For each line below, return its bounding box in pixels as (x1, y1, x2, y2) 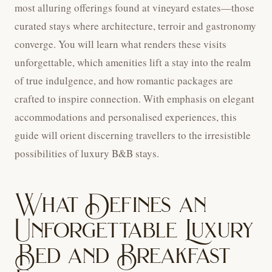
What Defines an (15, 188, 206, 220)
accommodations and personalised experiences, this (15, 109, 237, 124)
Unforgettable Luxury (15, 213, 254, 246)
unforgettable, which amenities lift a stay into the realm (15, 55, 251, 69)
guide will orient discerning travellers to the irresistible (15, 127, 251, 142)
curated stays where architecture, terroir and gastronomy (15, 18, 256, 33)
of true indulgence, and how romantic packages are (15, 73, 233, 87)
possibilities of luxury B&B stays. (15, 146, 159, 160)
